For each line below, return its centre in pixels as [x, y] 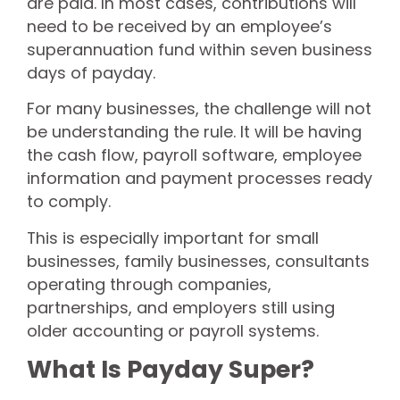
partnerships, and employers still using [181, 307]
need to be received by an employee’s [179, 26]
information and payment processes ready [200, 179]
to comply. [69, 202]
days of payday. [91, 73]
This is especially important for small [173, 237]
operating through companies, [149, 284]
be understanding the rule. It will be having [194, 132]
